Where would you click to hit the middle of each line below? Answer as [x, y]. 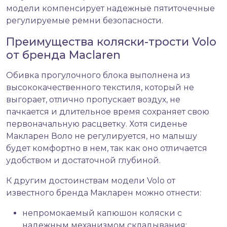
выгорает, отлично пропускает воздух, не [93, 100]
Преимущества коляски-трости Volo [111, 42]
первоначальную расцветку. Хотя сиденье [97, 124]
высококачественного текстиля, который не [100, 88]
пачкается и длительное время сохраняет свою [108, 112]
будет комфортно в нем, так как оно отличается [107, 148]
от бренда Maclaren [63, 55]
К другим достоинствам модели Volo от [91, 181]
